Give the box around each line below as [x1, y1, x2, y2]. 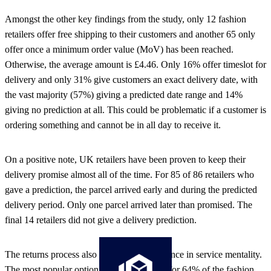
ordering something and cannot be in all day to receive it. [5, 120, 221, 131]
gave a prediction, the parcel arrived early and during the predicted [5, 184, 257, 195]
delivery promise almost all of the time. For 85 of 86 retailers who [5, 169, 254, 180]
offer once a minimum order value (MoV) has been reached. [5, 44, 233, 55]
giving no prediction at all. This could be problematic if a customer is [5, 105, 266, 116]
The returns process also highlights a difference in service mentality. [5, 249, 262, 260]
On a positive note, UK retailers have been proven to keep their [5, 154, 246, 165]
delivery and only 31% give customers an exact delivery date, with [5, 74, 258, 85]
